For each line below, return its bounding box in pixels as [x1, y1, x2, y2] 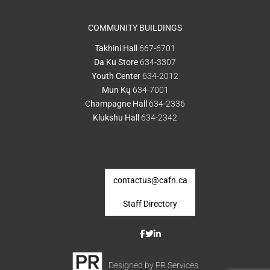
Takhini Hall [95, 43, 137, 53]
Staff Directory [123, 198, 177, 209]
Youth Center [92, 71, 140, 81]
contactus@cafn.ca [113, 175, 187, 185]
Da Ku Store [94, 57, 138, 67]
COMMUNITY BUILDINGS [88, 22, 182, 33]
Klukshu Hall [93, 112, 139, 122]
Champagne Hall [85, 98, 147, 108]
